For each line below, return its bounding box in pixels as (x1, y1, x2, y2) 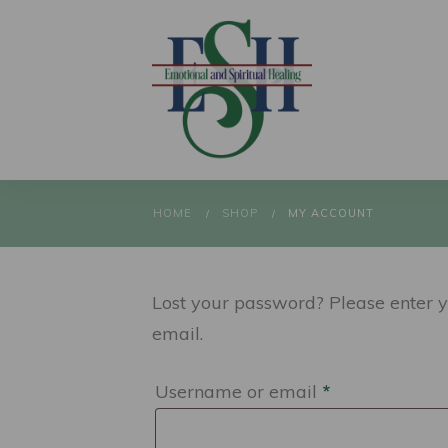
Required (329, 379, 407, 402)
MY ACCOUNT (288, 206, 374, 220)
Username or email (155, 380, 322, 403)
